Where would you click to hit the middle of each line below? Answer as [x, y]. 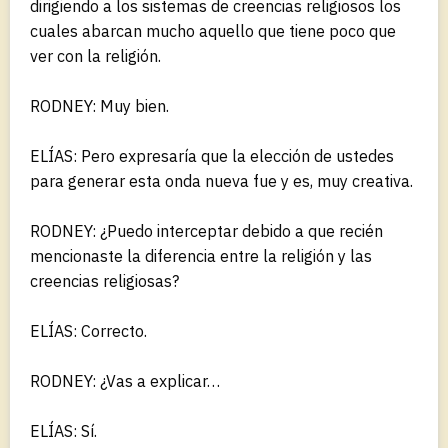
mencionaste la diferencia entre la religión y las [201, 255]
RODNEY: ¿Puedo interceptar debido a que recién [206, 230]
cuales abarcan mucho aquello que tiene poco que [213, 30]
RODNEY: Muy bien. [99, 105]
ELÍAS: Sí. [63, 430]
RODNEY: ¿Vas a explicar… [125, 380]
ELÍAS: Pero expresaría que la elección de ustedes [212, 155]
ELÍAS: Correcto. [88, 330]
